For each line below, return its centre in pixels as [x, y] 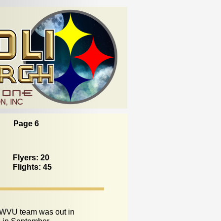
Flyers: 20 [31, 158]
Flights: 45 [32, 167]
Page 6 [26, 124]
